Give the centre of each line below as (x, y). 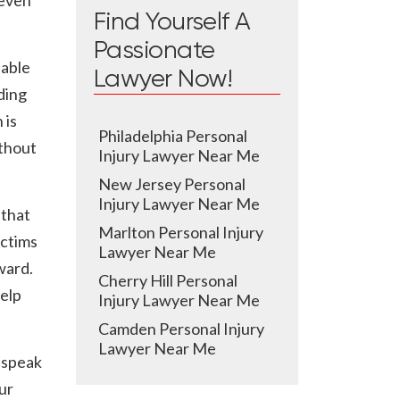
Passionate (154, 51)
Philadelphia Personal (173, 136)
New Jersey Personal (172, 184)
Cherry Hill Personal (168, 280)
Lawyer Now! (163, 79)
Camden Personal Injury (181, 329)
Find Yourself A (172, 22)
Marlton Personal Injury (181, 232)
